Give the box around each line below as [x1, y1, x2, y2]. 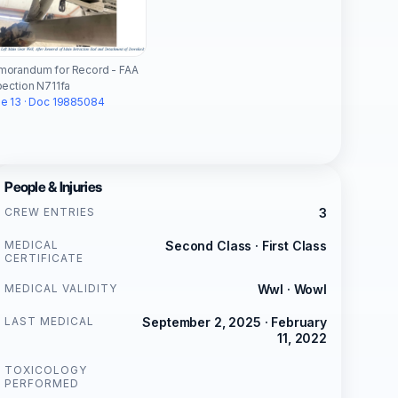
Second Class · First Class [165, 237, 327, 253]
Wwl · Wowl [257, 281, 327, 297]
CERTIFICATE [4, 251, 84, 265]
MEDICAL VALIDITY [4, 281, 117, 295]
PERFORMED [4, 376, 79, 390]
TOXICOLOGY [4, 362, 87, 377]
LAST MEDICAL [4, 314, 94, 328]
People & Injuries [4, 178, 102, 195]
